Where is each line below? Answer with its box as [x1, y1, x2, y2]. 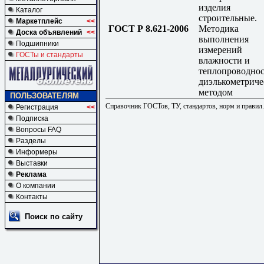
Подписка [16, 114, 48, 123]
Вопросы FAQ [16, 126, 61, 134]
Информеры [16, 148, 58, 156]
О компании [16, 181, 55, 190]
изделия [199, 2, 230, 12]
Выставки [16, 159, 48, 167]
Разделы [16, 137, 46, 145]
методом [199, 87, 233, 97]
